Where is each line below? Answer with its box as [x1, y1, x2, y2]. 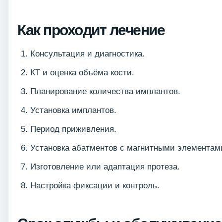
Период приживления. [30, 124, 116, 134]
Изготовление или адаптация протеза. [30, 162, 180, 172]
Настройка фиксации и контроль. [30, 181, 160, 191]
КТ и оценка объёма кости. [30, 68, 134, 78]
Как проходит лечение [17, 22, 165, 39]
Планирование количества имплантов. [30, 87, 180, 97]
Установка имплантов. [30, 106, 116, 115]
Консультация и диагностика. [30, 49, 145, 59]
